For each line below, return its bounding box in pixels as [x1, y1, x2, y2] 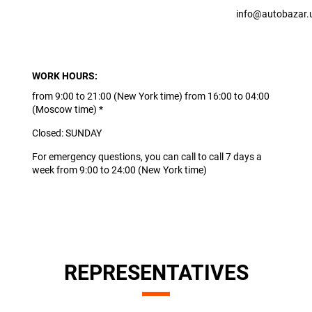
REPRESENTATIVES [63, 260, 249, 285]
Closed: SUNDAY [31, 127, 102, 139]
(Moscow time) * [31, 104, 103, 115]
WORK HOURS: [31, 70, 97, 81]
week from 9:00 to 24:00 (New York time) [31, 164, 207, 175]
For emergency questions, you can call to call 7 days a [31, 151, 262, 162]
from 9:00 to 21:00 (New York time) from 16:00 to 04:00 [31, 91, 270, 102]
